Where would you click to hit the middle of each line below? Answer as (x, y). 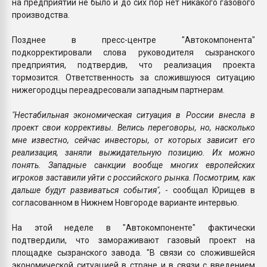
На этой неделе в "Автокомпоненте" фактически (133, 227)
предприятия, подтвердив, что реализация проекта (133, 65)
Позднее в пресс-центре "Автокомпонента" (133, 40)
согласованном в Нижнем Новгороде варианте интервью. (125, 202)
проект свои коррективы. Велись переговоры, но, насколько (133, 127)
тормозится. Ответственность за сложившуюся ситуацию (133, 77)
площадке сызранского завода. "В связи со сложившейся (133, 252)
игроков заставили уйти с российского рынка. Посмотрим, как (133, 177)
